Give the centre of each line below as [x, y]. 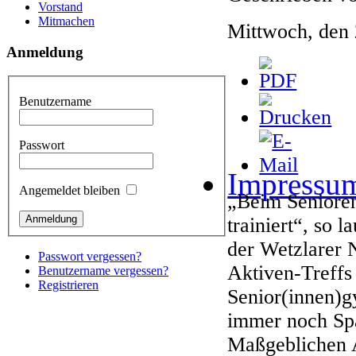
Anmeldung [45, 52]
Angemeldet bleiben [70, 190]
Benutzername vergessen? [103, 270]
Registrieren [68, 284]
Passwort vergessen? [90, 256]
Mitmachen [66, 21]
